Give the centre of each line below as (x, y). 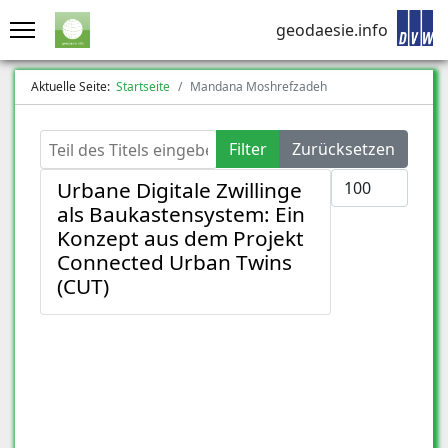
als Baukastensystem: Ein (181, 214)
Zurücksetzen (343, 149)
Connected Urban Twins (174, 262)
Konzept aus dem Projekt (180, 238)
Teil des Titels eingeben (126, 141)
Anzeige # (367, 180)
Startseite (143, 86)
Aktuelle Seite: (73, 86)
